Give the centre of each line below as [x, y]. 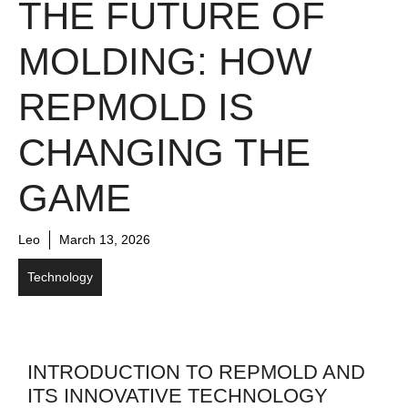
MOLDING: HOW [165, 61]
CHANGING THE [164, 152]
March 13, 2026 [105, 239]
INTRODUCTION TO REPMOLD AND [196, 372]
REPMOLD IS [136, 107]
